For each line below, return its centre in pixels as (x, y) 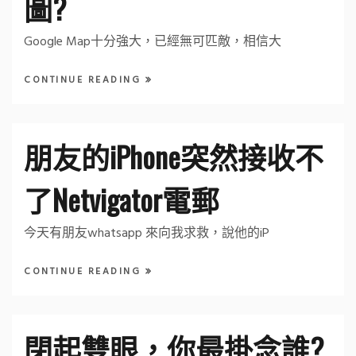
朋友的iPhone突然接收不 (174, 156)
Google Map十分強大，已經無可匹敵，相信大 (153, 42)
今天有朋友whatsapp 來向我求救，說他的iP (147, 233)
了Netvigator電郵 (122, 199)
